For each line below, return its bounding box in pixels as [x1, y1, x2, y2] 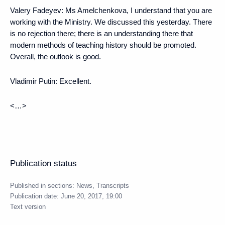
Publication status [10, 158, 77, 168]
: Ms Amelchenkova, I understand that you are [61, 6, 212, 15]
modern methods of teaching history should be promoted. [10, 40, 196, 49]
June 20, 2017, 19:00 [61, 192, 122, 200]
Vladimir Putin [10, 76, 55, 85]
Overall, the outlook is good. [10, 52, 101, 61]
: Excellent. [55, 76, 91, 85]
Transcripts [96, 181, 129, 189]
